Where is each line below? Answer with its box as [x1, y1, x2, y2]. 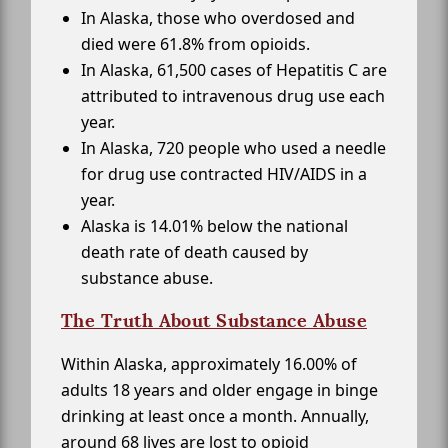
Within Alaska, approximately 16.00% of [61, 353, 357, 376]
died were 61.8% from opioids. [81, 33, 310, 56]
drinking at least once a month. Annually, [61, 405, 369, 428]
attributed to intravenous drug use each [81, 85, 385, 108]
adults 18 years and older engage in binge [61, 379, 378, 402]
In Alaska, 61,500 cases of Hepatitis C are [81, 59, 387, 82]
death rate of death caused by [81, 241, 308, 264]
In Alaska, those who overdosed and [81, 7, 355, 30]
